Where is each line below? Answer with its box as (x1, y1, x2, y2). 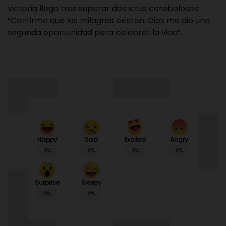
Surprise (35, 178, 60, 187)
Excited (124, 135, 146, 144)
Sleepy (81, 178, 101, 187)
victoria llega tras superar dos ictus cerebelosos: (8, 2, 200, 14)
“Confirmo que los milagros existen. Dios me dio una (8, 14, 210, 26)
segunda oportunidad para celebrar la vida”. (8, 26, 182, 38)
